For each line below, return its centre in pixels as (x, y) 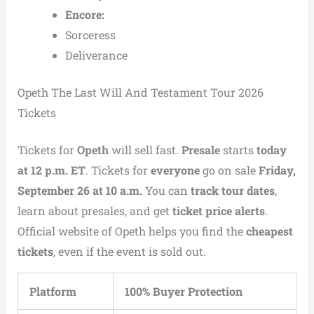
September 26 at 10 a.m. (81, 191)
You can (168, 191)
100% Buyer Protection (183, 292)
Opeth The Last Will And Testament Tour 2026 (140, 93)
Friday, (277, 170)
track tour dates (232, 191)
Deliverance (96, 55)
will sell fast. (145, 150)
